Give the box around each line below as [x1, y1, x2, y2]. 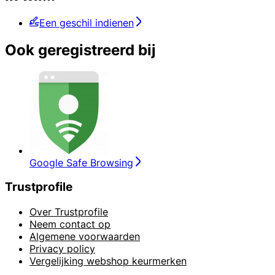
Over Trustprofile [29, 206, 108, 219]
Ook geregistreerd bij [5, 41, 156, 59]
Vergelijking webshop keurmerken [29, 255, 187, 268]
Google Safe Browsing [29, 156, 133, 169]
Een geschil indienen [39, 16, 134, 29]
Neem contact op [29, 218, 110, 231]
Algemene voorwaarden [29, 230, 140, 243]
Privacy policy [29, 242, 95, 255]
